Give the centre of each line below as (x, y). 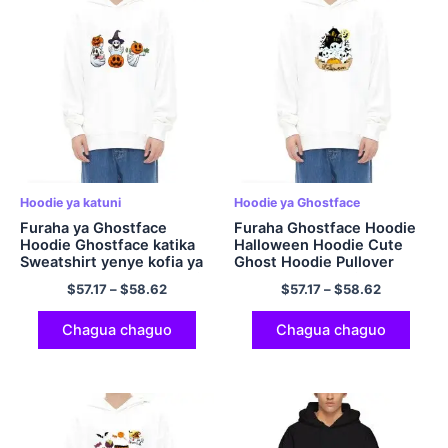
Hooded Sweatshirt (302, 279)
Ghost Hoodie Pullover (314, 262)
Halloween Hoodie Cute (318, 245)
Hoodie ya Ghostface (297, 203)
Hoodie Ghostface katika (107, 245)
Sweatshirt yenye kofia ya (111, 262)
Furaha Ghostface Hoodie (325, 228)
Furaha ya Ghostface (93, 228)
